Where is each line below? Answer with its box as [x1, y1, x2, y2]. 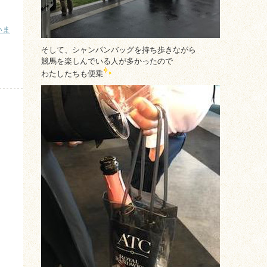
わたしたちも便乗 [41, 69, 103, 78]
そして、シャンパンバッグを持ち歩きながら [41, 45, 196, 54]
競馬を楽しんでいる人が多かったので [41, 57, 173, 66]
